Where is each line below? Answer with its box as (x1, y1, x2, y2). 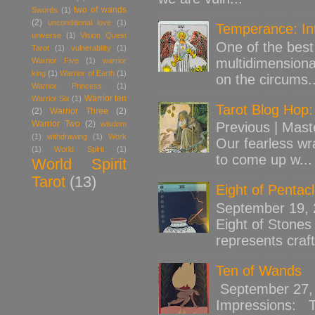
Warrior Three (50, 105, 108, 116)
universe (32, 30, 61, 39)
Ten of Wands (216, 262, 302, 278)
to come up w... (216, 152, 313, 168)
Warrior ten (84, 93, 127, 103)
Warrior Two (32, 118, 80, 129)
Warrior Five (32, 56, 79, 65)
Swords (32, 5, 58, 14)
